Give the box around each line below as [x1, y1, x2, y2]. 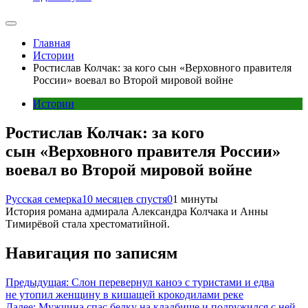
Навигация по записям [5, 243, 177, 262]
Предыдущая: [5, 276, 69, 288]
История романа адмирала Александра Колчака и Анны [5, 205, 268, 217]
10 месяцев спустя [82, 192, 167, 205]
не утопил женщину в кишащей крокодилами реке [5, 288, 243, 300]
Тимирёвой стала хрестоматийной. [5, 217, 170, 230]
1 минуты [173, 192, 218, 205]
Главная [33, 37, 70, 49]
